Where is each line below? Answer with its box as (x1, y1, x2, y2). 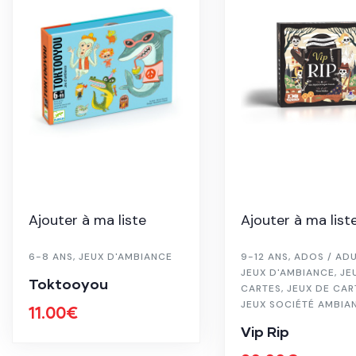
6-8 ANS (29, 250, 73, 263)
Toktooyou (29, 274, 108, 292)
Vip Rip (240, 322, 289, 340)
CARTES (240, 281, 281, 295)
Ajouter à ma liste (29, 210, 146, 230)
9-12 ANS (240, 250, 288, 263)
